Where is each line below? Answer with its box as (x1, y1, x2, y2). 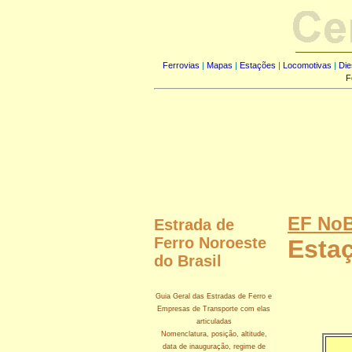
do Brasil (154, 252, 222, 269)
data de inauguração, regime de (162, 342, 266, 350)
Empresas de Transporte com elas (157, 304, 270, 313)
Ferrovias (163, 60, 200, 70)
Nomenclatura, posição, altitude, (160, 329, 267, 338)
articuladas (196, 317, 232, 325)
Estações (240, 60, 276, 70)
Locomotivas (283, 60, 332, 70)
